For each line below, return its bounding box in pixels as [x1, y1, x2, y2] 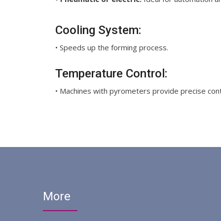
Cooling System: [55, 23, 141, 37]
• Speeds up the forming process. [55, 42, 168, 52]
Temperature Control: [55, 67, 167, 80]
